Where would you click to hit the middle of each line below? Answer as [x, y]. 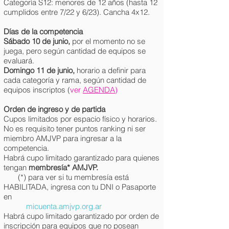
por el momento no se [109, 41]
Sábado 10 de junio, [38, 41]
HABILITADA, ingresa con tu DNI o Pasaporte [80, 187]
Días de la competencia [43, 31]
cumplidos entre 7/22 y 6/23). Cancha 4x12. [77, 12]
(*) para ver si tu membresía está [66, 177]
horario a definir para [111, 70]
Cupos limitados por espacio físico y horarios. [80, 119]
